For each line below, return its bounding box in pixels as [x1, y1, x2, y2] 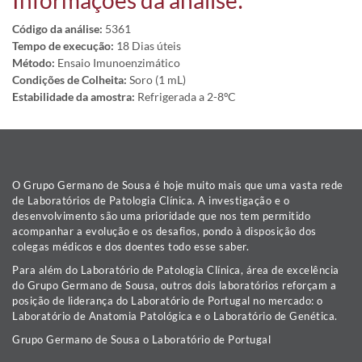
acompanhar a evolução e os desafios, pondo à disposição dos [12, 225, 317, 238]
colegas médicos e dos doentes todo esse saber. [12, 240, 249, 253]
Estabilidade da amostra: [12, 90, 135, 103]
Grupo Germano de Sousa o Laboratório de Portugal [12, 333, 271, 346]
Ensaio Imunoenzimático [55, 56, 180, 69]
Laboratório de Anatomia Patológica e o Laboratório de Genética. [12, 309, 338, 322]
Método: [12, 56, 55, 69]
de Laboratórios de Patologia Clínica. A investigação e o [12, 194, 289, 207]
